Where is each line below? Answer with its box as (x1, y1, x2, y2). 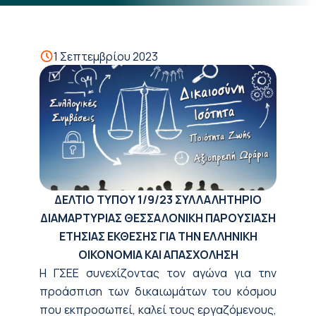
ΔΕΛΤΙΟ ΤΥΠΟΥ (54, 191, 135, 207)
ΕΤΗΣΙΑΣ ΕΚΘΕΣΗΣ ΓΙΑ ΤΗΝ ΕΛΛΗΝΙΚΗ (59, 228, 257, 244)
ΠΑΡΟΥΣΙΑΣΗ (205, 209, 276, 226)
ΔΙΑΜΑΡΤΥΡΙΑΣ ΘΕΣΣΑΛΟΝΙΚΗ (40, 209, 203, 226)
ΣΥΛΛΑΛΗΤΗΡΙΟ (175, 191, 262, 207)
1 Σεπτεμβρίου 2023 (54, 49, 158, 64)
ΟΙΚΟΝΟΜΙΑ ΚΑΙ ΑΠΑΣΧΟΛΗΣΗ (78, 246, 238, 262)
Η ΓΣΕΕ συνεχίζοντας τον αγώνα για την (39, 265, 276, 281)
